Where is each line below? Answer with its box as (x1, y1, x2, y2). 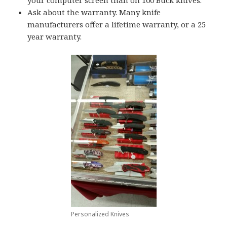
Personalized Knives (70, 210, 129, 219)
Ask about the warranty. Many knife (27, 7, 161, 18)
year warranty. (27, 31, 82, 42)
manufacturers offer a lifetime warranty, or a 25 (27, 19, 206, 30)
